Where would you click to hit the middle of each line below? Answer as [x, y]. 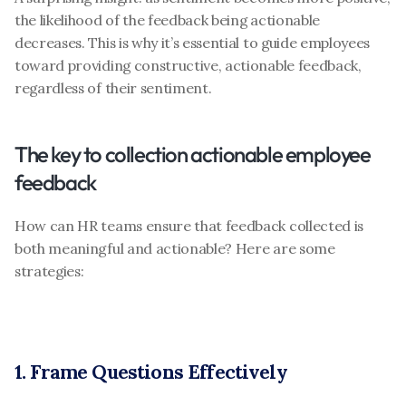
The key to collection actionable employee [193, 154]
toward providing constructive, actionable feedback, [188, 65]
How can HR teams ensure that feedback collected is [189, 226]
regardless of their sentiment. [113, 88]
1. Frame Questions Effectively [151, 372]
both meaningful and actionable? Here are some [175, 248]
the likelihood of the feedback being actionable [167, 20]
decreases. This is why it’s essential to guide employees [193, 43]
